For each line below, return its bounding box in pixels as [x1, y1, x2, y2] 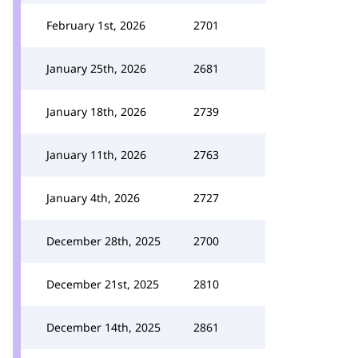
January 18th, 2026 [46, 104, 146, 119]
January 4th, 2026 [46, 190, 140, 205]
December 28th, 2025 [46, 233, 161, 249]
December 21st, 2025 [46, 276, 159, 292]
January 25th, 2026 [46, 61, 146, 76]
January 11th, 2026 [46, 147, 146, 162]
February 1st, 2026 [46, 18, 145, 33]
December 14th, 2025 [46, 320, 161, 335]
